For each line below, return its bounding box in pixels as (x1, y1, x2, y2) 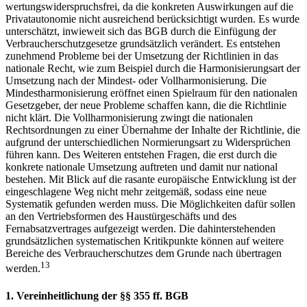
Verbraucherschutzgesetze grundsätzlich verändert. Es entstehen (5, 38, 280, 50)
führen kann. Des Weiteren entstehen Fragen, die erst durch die (5, 149, 277, 161)
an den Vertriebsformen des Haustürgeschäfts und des (5, 210, 236, 223)
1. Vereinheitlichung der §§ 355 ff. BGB (5, 289, 188, 302)
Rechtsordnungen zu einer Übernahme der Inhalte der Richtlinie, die (5, 124, 300, 136)
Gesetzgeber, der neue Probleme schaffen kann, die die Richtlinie (5, 99, 286, 112)
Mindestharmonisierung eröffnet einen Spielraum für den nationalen (5, 87, 297, 99)
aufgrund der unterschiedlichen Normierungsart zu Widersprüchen (5, 136, 291, 149)
